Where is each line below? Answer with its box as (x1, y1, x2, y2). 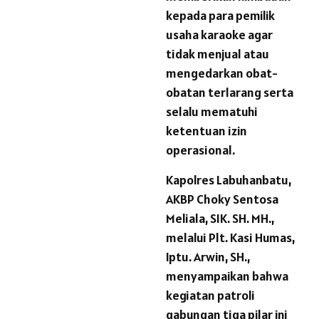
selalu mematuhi (166, 103, 258, 120)
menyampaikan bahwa (166, 268, 288, 285)
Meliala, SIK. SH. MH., (166, 210, 274, 227)
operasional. (166, 142, 235, 159)
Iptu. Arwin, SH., (166, 249, 250, 266)
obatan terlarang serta (166, 84, 293, 101)
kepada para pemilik (166, 7, 275, 24)
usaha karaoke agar (166, 26, 273, 43)
